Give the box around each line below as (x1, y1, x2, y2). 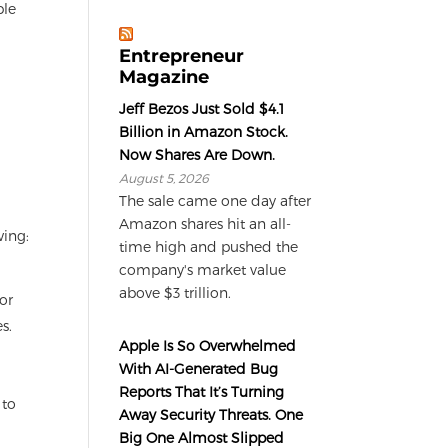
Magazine (119, 65, 210, 87)
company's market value (119, 260, 287, 278)
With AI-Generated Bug (119, 359, 279, 377)
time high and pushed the (119, 237, 299, 255)
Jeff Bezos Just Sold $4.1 (119, 99, 285, 117)
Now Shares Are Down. (119, 145, 276, 163)
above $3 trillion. (119, 283, 232, 301)
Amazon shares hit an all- (119, 214, 292, 232)
